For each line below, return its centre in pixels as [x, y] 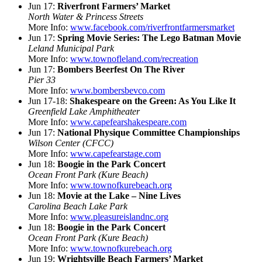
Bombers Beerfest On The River [121, 69]
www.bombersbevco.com [118, 90]
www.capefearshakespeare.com [128, 122]
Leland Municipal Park [71, 48]
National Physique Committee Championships [149, 132]
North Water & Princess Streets [86, 16]
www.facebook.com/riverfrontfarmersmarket [152, 27]
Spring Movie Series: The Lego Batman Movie [149, 37]
